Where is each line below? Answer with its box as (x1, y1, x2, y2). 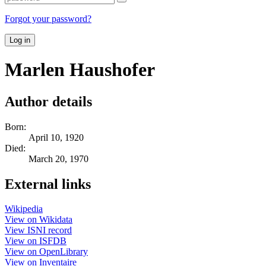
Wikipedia (5, 204, 43, 214)
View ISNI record (5, 225, 72, 236)
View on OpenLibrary (5, 246, 88, 257)
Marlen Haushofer (5, 59, 155, 81)
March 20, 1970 (28, 153, 88, 164)
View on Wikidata (5, 214, 72, 225)
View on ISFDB (5, 236, 66, 246)
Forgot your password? (5, 13, 91, 24)
